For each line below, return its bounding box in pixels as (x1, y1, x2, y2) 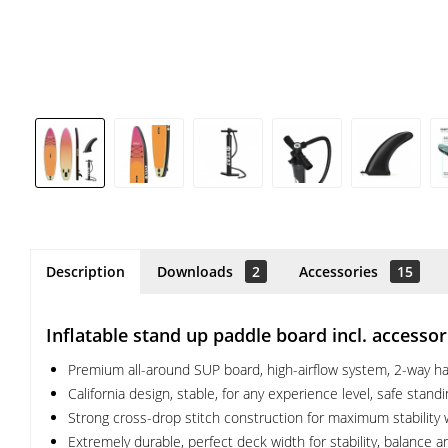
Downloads (157, 262, 237, 281)
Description (46, 262, 125, 281)
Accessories (299, 262, 382, 281)
